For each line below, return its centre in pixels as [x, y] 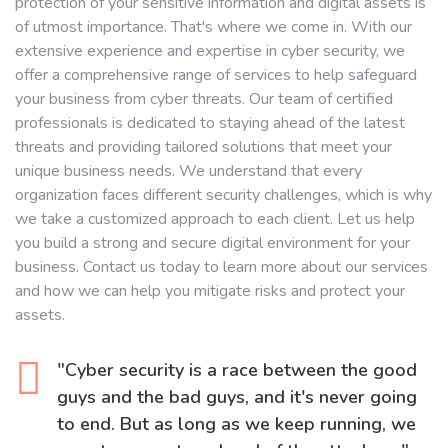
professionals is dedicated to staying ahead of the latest [210, 123]
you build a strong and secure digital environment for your [212, 243]
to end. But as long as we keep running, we [236, 424]
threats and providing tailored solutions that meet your [203, 147]
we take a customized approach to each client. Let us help [215, 219]
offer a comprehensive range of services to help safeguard [216, 75]
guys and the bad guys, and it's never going [237, 397]
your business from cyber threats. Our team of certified [204, 99]
